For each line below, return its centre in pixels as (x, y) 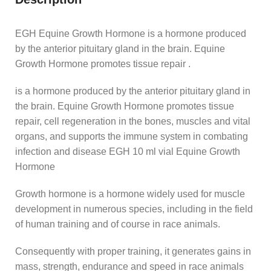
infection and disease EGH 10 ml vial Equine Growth (128, 151)
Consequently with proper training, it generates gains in (133, 251)
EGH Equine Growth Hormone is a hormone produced (131, 33)
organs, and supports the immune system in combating (132, 136)
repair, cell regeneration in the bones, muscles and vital (133, 121)
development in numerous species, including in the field (134, 209)
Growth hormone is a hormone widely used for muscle (130, 194)
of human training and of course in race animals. (118, 224)
